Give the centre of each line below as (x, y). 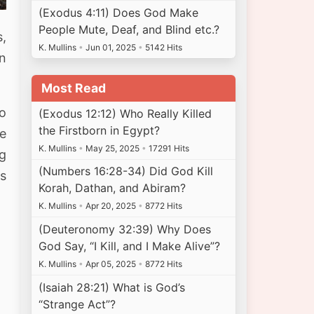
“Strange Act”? (77, 304)
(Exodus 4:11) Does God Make (119, 12)
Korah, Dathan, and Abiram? (112, 188)
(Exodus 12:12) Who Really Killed (125, 113)
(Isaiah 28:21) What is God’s (112, 287)
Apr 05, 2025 (111, 264)
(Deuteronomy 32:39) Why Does (125, 230)
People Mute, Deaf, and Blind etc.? (129, 29)
